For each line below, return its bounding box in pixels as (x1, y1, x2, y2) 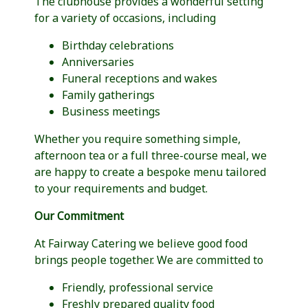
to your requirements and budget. (34, 181, 208, 196)
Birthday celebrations (62, 38, 174, 53)
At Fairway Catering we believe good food (34, 236, 247, 251)
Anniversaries (62, 54, 134, 69)
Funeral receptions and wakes (62, 71, 217, 86)
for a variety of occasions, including (34, 10, 216, 25)
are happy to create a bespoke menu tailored (34, 164, 266, 179)
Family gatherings (62, 87, 155, 102)
